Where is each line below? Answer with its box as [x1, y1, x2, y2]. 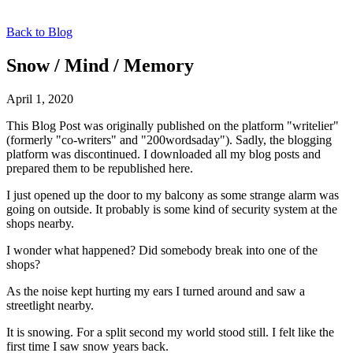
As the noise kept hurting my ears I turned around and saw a [6, 284, 305, 298]
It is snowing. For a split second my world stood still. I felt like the [6, 325, 334, 339]
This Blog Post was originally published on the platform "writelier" [6, 118, 339, 132]
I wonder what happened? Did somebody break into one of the [6, 243, 318, 257]
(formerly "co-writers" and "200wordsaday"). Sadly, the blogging [6, 132, 332, 147]
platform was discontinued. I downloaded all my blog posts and [6, 147, 321, 161]
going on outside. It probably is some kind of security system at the [6, 202, 337, 216]
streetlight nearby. [6, 298, 94, 312]
